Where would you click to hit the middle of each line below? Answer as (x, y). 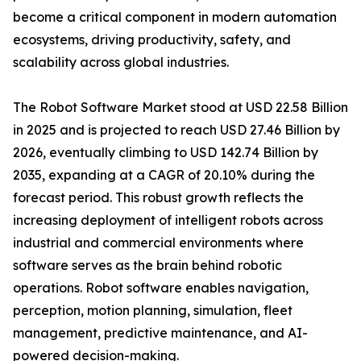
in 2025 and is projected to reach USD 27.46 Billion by (176, 130)
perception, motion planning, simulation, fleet (153, 311)
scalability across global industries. (121, 62)
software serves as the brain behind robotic (147, 266)
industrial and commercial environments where (158, 243)
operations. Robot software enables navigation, (161, 288)
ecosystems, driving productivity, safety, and (152, 40)
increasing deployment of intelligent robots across (168, 220)
